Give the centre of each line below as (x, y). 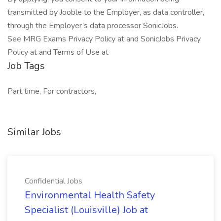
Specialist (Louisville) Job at (86, 210)
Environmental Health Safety (90, 195)
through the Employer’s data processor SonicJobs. (93, 26)
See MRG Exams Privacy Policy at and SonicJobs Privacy (104, 39)
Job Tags (26, 66)
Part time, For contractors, (52, 91)
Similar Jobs (34, 132)
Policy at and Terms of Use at (58, 52)
